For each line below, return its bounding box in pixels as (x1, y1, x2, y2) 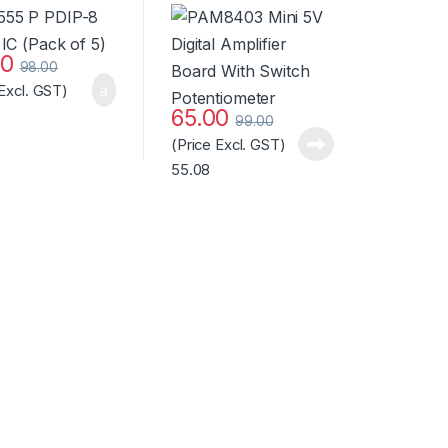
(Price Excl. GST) (170, 136, 286, 155)
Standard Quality (170, 35, 306, 56)
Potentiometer (170, 15, 286, 36)
